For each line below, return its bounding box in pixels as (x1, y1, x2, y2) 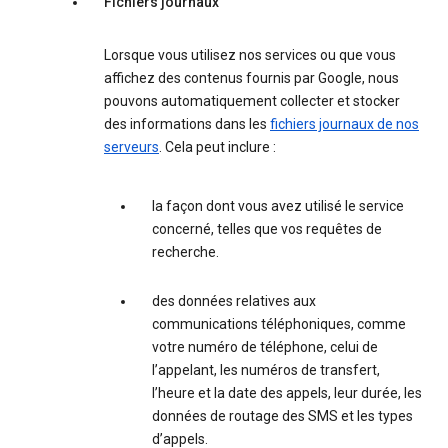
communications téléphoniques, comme (152, 316, 406, 333)
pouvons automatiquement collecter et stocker (104, 93, 400, 110)
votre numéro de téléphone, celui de (152, 339, 378, 356)
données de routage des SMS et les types (152, 408, 413, 425)
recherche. (152, 244, 219, 261)
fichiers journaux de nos (270, 116, 419, 133)
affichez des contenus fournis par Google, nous (104, 70, 399, 87)
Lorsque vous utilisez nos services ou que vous (104, 47, 396, 64)
